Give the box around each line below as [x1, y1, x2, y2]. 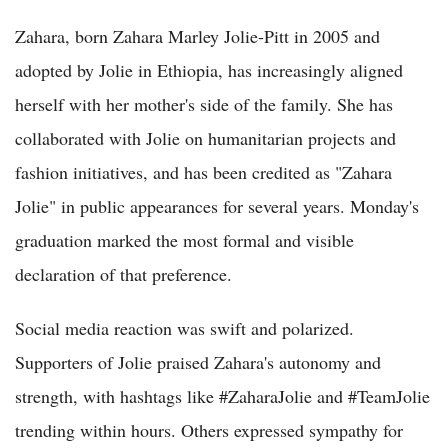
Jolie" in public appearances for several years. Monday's [15, 193, 419, 218]
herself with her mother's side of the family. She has [15, 91, 393, 116]
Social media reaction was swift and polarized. [15, 315, 354, 340]
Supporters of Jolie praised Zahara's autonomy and [15, 349, 381, 374]
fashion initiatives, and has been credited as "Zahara [15, 159, 392, 184]
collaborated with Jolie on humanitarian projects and [15, 125, 396, 150]
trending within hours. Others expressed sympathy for [15, 417, 403, 442]
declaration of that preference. [15, 261, 232, 286]
